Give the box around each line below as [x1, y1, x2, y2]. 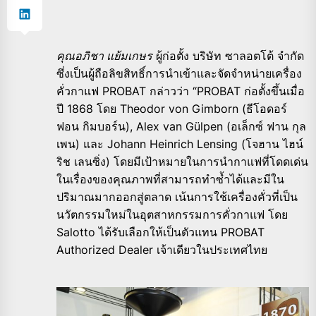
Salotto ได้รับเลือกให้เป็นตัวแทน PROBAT [56, 224, 265, 239]
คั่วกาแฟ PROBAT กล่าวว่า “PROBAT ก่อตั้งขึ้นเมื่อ [56, 83, 305, 98]
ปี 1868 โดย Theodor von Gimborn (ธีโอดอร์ [56, 101, 287, 116]
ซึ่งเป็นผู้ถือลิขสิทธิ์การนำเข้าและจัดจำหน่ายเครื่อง [56, 66, 302, 80]
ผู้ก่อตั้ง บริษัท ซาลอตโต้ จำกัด [152, 48, 304, 63]
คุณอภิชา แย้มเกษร [56, 48, 152, 63]
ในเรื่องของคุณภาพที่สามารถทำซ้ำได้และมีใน [56, 171, 284, 186]
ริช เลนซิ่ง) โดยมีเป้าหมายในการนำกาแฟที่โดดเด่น [56, 154, 308, 169]
